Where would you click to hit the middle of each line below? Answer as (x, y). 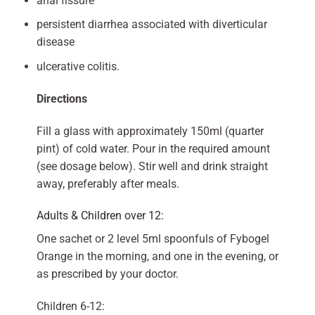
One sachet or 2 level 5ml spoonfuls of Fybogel (153, 239)
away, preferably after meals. (108, 184)
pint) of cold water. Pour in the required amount (153, 148)
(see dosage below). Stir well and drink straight (152, 166)
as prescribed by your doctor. (107, 274)
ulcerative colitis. (78, 66)
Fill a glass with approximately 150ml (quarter (150, 131)
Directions (62, 98)
